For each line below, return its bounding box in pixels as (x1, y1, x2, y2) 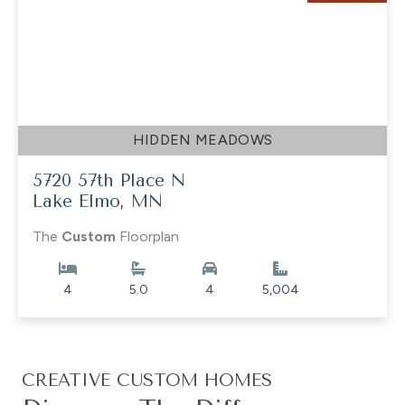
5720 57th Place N (33, 169, 185, 191)
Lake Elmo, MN (33, 190, 163, 212)
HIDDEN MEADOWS (132, 130, 273, 148)
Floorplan (116, 227, 179, 245)
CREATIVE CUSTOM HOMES (22, 369, 272, 391)
